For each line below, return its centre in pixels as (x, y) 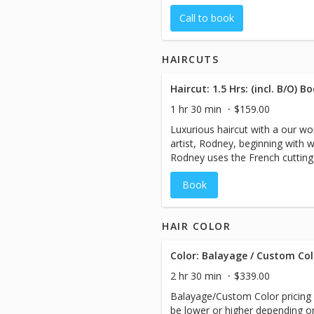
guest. (184, 171)
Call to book (207, 18)
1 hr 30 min (196, 109)
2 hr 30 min (196, 276)
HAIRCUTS (191, 59)
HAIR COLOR (197, 226)
